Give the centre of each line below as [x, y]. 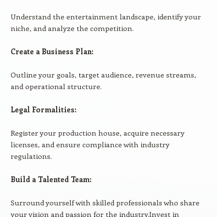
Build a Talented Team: [51, 179]
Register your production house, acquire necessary [97, 133]
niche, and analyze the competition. [72, 28]
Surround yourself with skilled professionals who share [105, 202]
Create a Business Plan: [52, 51]
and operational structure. [56, 86]
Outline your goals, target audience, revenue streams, [103, 75]
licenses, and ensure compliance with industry [90, 144]
